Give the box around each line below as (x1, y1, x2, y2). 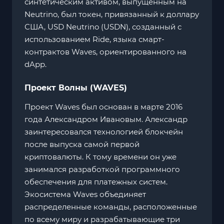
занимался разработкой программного (24, 164, 180, 174)
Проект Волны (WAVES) (24, 82, 127, 92)
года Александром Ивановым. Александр (24, 114, 187, 124)
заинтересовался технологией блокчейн (24, 126, 183, 136)
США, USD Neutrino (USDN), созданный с (24, 21, 181, 31)
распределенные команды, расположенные (24, 201, 197, 211)
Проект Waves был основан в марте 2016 (24, 101, 182, 111)
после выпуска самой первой (24, 139, 139, 149)
